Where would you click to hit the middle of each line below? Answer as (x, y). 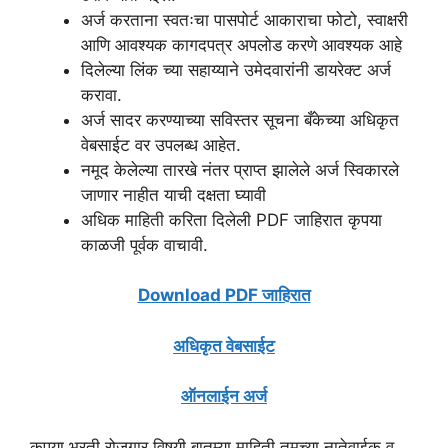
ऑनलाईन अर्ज (224, 396)
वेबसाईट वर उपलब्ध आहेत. (161, 144)
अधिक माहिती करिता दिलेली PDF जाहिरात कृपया (231, 219)
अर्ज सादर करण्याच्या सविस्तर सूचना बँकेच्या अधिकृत (240, 119)
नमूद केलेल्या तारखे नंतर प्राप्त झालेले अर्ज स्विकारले (240, 169)
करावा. (101, 94)
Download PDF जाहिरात (224, 295)
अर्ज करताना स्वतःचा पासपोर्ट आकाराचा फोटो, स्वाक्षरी (244, 19)
